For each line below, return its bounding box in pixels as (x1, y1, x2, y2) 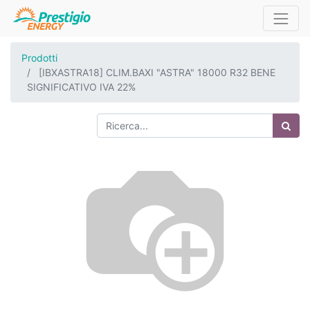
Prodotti (21, 52, 57, 64)
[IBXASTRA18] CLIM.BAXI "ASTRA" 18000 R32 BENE (39, 66, 275, 78)
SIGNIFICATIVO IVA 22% (27, 81, 136, 93)
